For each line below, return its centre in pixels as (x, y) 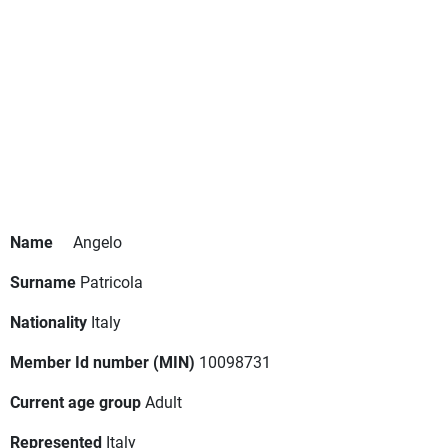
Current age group (75, 402)
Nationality (48, 322)
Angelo (97, 242)
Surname (43, 282)
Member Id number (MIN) (102, 362)
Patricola (111, 282)
